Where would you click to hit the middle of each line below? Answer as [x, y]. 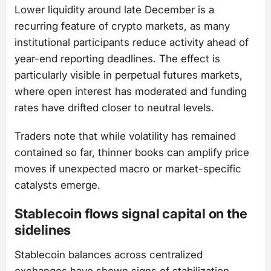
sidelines [43, 230]
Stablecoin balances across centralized [109, 254]
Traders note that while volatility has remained [125, 136]
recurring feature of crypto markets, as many [122, 26]
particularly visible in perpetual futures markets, [129, 75]
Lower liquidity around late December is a [114, 9]
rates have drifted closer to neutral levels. [114, 107]
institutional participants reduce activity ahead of [132, 42]
